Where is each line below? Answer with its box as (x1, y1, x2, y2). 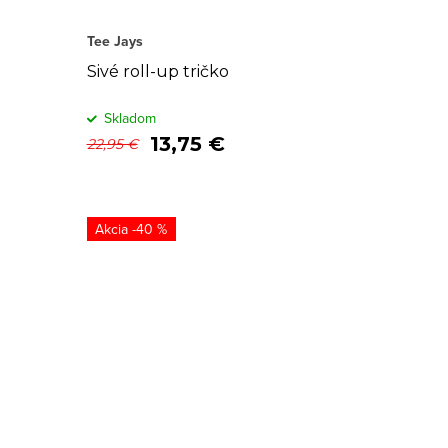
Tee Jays (86, 31, 143, 51)
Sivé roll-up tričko (86, 62, 229, 81)
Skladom (103, 108, 156, 128)
